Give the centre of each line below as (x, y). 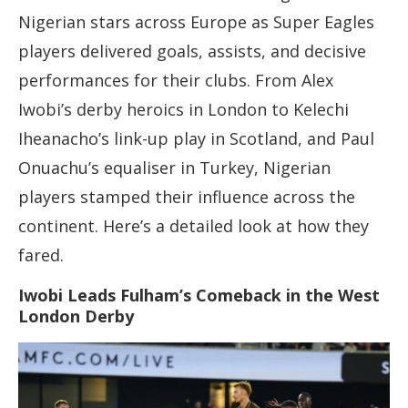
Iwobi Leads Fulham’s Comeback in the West (199, 296)
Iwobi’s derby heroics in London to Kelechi (184, 110)
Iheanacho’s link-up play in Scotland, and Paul (196, 139)
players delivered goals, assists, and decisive (192, 51)
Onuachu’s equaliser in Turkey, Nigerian (174, 168)
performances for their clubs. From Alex (176, 81)
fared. (41, 255)
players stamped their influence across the (187, 197)
